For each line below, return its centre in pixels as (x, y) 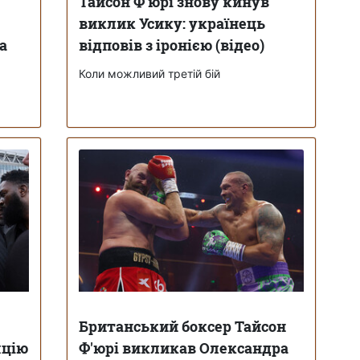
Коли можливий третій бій (149, 73)
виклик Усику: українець (172, 23)
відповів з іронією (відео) (171, 45)
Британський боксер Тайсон (182, 326)
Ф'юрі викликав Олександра (183, 348)
